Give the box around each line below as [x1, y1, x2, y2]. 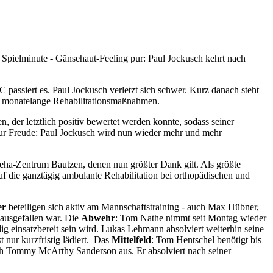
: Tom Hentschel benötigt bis [151, 234, 262, 245]
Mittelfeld [112, 234, 152, 245]
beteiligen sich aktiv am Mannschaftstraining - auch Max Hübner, [6, 201, 260, 212]
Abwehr [81, 212, 116, 223]
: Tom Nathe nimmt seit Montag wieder [115, 212, 267, 223]
